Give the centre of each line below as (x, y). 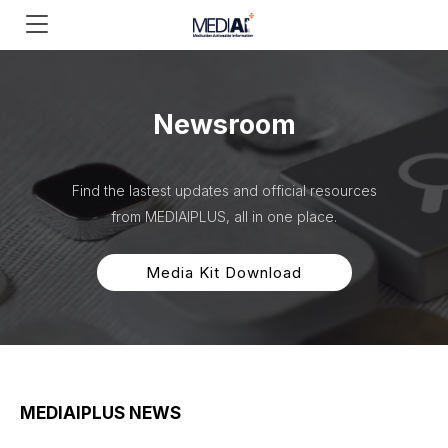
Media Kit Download (224, 272)
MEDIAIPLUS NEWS (100, 413)
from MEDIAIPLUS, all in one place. (224, 216)
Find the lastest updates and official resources (224, 190)
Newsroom (224, 124)
